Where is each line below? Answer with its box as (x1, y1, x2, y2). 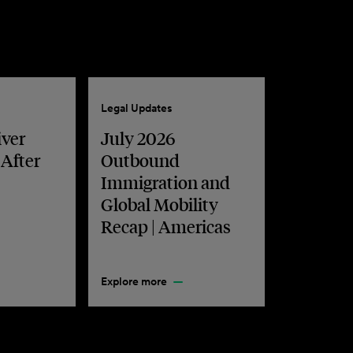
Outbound (101, 149, 180, 171)
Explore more (101, 274, 168, 288)
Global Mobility (101, 193, 219, 215)
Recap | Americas (101, 215, 232, 237)
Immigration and (101, 171, 231, 193)
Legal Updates (101, 101, 173, 115)
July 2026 (101, 127, 176, 149)
